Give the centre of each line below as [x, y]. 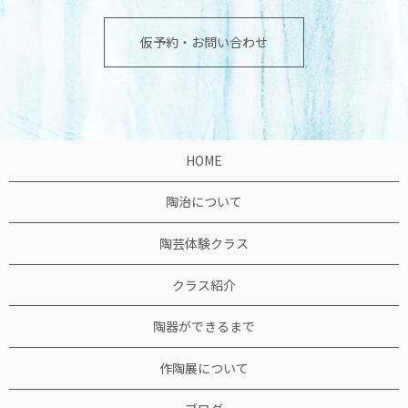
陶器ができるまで [204, 326]
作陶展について [204, 367]
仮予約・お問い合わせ [204, 42]
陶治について [204, 202]
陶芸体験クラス [204, 244]
